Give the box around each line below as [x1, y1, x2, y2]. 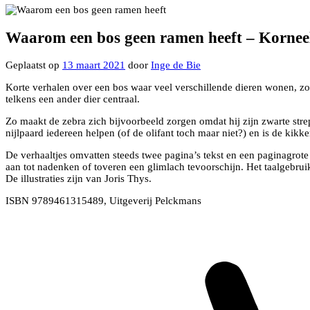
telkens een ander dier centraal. [6, 93, 140, 105]
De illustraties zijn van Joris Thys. [6, 173, 152, 185]
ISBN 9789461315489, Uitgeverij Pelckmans [6, 195, 201, 207]
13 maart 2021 [62, 60, 125, 71]
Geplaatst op [6, 60, 62, 71]
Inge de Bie [151, 60, 201, 71]
